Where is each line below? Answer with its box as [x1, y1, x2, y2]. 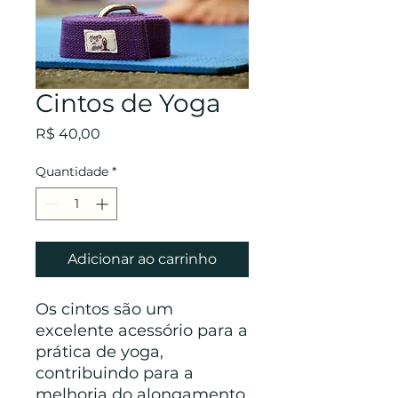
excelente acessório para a [36, 321, 248, 340]
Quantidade [36, 163, 108, 179]
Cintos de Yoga [36, 88, 221, 118]
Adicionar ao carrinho [68, 251, 217, 267]
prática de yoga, [36, 342, 163, 362]
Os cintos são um [36, 299, 173, 319]
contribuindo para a [36, 363, 194, 383]
